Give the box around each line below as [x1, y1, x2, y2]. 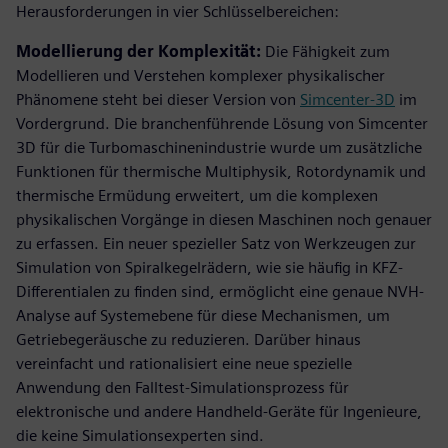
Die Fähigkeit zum [261, 41, 390, 61]
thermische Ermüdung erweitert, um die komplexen [16, 185, 378, 205]
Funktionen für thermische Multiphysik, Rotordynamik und [16, 161, 426, 181]
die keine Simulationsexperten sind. [16, 425, 264, 445]
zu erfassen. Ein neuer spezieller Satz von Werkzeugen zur [16, 233, 416, 253]
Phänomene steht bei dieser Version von [16, 89, 300, 109]
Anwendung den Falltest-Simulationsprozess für [16, 377, 349, 397]
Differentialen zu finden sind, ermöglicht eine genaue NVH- [16, 281, 424, 301]
